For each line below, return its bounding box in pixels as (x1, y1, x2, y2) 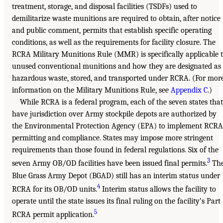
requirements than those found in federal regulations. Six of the (12, 145, 219, 155)
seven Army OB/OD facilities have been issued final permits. (12, 159, 207, 168)
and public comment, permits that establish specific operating (12, 26, 212, 35)
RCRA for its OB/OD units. (12, 185, 97, 194)
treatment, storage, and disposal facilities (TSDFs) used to (12, 2, 197, 11)
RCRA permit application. (12, 210, 94, 220)
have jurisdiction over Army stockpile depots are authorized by (12, 110, 217, 119)
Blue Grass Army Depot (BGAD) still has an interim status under (12, 171, 220, 180)
